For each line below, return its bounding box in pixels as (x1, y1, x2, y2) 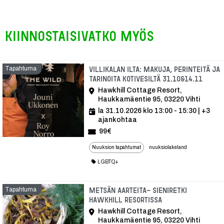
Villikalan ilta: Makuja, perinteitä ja (89, 65, 220, 73)
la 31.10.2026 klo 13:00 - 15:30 (98, 107, 196, 115)
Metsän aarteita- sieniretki (89, 186, 187, 194)
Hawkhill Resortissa (89, 195, 162, 203)
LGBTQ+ (97, 159, 118, 165)
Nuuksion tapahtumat (92, 144, 141, 150)
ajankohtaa (98, 116, 137, 124)
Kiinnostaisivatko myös (5, 29, 154, 43)
